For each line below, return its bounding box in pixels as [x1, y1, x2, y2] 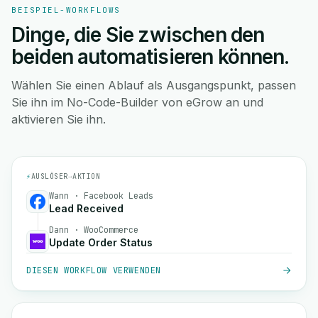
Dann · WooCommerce [49, 224, 138, 236]
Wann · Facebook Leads [49, 190, 153, 202]
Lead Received [49, 202, 124, 214]
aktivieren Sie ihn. [11, 112, 106, 126]
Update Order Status [49, 236, 153, 248]
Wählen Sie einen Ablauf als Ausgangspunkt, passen [11, 78, 296, 92]
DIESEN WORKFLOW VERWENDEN [26, 265, 161, 276]
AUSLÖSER [31, 172, 68, 181]
